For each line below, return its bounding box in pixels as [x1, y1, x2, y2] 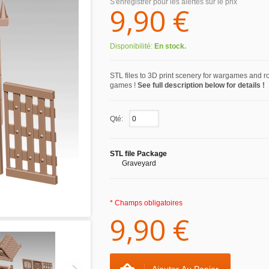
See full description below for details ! [138, 81, 265, 89]
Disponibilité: [110, 42, 154, 50]
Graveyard [122, 159, 156, 168]
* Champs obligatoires [110, 199, 183, 207]
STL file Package [110, 150, 167, 158]
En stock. [154, 42, 186, 50]
